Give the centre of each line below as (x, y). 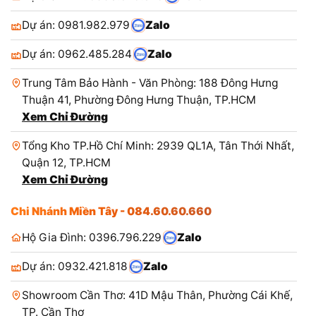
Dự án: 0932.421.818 (75, 266)
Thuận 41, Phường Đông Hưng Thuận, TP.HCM (139, 99)
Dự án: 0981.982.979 (76, 25)
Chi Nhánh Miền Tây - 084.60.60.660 (111, 211)
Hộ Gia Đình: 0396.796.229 (92, 237)
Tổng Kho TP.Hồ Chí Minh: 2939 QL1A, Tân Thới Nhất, (158, 145)
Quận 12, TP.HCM (66, 162)
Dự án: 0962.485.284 (77, 54)
